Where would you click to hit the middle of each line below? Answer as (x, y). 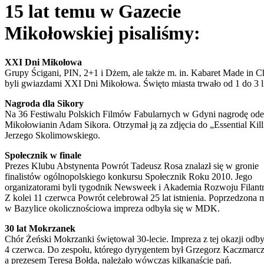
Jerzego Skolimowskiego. (52, 135)
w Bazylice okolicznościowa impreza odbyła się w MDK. (112, 208)
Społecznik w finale (43, 155)
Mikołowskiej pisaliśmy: (103, 33)
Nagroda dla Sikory (44, 103)
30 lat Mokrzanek (40, 228)
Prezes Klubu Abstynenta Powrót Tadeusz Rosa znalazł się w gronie (132, 166)
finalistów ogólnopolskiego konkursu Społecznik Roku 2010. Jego (128, 176)
